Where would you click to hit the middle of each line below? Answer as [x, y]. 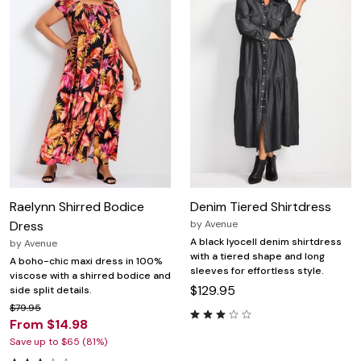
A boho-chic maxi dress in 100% [86, 261]
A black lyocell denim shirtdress [266, 241]
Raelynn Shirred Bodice [77, 206]
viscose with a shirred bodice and [90, 275]
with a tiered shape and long [257, 256]
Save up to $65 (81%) [58, 341]
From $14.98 [49, 324]
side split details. [51, 290]
